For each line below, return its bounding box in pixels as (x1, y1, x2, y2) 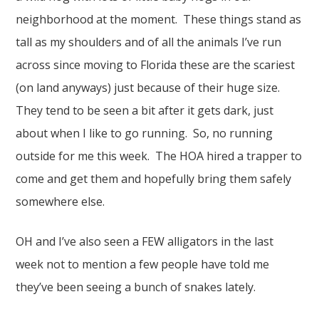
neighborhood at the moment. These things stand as (16, 11, 302, 27)
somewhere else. (16, 194, 105, 209)
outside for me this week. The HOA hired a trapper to (16, 148, 303, 164)
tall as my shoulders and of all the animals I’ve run (16, 34, 282, 50)
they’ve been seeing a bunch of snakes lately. (16, 279, 256, 295)
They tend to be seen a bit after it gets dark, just (16, 103, 274, 118)
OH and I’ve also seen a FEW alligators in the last (16, 234, 274, 249)
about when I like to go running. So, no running (16, 125, 273, 141)
